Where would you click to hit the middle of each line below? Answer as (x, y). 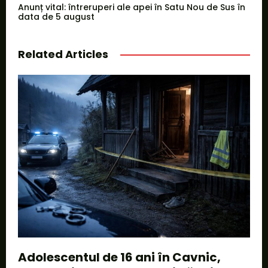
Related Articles (63, 54)
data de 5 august (56, 17)
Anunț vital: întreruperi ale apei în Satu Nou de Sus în (132, 7)
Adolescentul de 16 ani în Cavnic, (119, 257)
